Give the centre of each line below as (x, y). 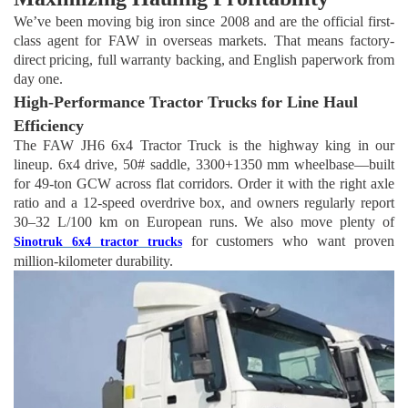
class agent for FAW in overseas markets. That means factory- (204, 41)
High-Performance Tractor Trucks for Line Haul (186, 102)
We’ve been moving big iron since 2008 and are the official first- (204, 22)
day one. (38, 79)
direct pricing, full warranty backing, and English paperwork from (204, 60)
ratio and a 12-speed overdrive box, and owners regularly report (204, 203)
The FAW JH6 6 (66, 146)
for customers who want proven (288, 241)
